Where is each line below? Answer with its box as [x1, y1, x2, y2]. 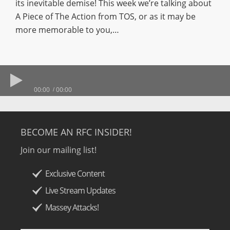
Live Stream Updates [42, 185, 116, 196]
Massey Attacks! [42, 202, 99, 213]
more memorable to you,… [15, 24, 119, 35]
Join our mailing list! [21, 144, 97, 156]
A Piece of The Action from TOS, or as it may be [15, 11, 196, 22]
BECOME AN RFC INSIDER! [21, 126, 132, 138]
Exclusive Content [42, 168, 105, 179]
